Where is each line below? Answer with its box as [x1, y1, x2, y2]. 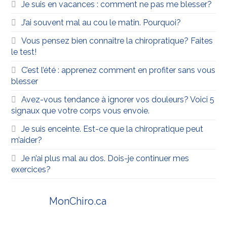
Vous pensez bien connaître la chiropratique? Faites [21, 36, 213, 46]
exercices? [11, 165, 51, 175]
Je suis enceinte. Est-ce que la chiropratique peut [21, 124, 204, 134]
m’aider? [11, 135, 43, 145]
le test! [11, 47, 37, 57]
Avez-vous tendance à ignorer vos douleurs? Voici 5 [21, 95, 215, 105]
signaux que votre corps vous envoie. [11, 106, 150, 116]
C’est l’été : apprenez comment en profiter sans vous [21, 65, 216, 75]
